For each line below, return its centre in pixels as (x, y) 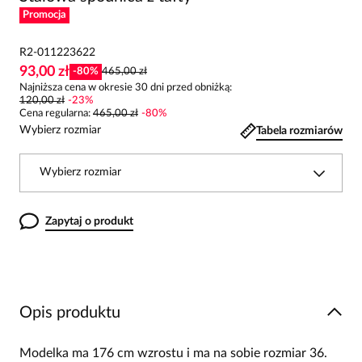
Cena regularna (54, 114)
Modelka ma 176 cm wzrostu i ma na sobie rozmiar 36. (173, 353)
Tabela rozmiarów (299, 130)
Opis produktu (70, 313)
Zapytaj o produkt (89, 221)
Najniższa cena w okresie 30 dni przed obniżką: (126, 88)
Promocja (44, 15)
